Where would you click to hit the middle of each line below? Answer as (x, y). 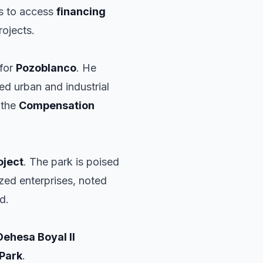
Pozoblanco (46, 68)
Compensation (57, 105)
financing (81, 11)
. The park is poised (71, 162)
